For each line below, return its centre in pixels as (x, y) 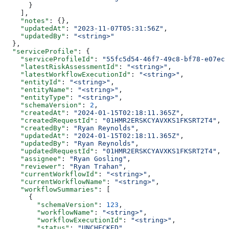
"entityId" (33, 82)
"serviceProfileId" (49, 59)
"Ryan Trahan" (96, 166)
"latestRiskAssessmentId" (61, 66)
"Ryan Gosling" (98, 158)
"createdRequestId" (49, 120)
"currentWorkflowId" (51, 174)
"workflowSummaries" (51, 189)
